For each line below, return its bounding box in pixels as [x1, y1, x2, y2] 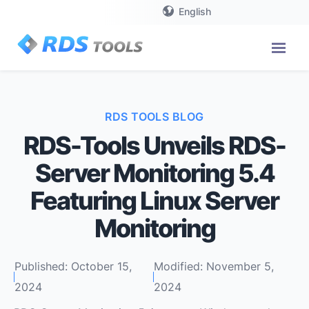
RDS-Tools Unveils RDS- [23, 130, 286, 161]
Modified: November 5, [154, 259, 275, 273]
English [179, 5, 212, 17]
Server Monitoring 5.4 [34, 158, 275, 188]
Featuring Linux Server [30, 186, 279, 216]
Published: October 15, [14, 259, 132, 273]
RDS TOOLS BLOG [105, 110, 204, 123]
